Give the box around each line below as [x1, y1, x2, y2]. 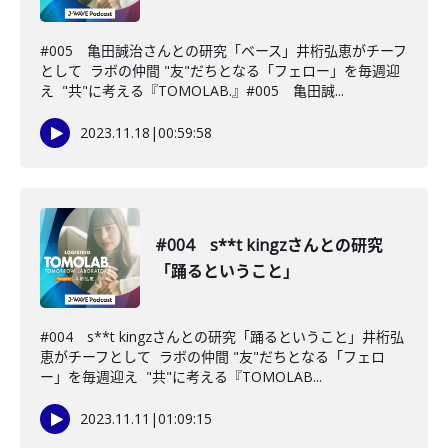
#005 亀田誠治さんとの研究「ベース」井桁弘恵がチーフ [40, 41, 407, 60]
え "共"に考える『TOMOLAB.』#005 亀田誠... [40, 81, 344, 100]
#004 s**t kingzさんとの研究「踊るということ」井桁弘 [40, 327, 404, 346]
